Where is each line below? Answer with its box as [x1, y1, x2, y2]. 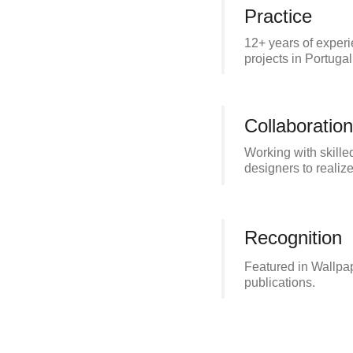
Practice [244, 6, 312, 27]
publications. [244, 276, 315, 289]
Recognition [244, 227, 342, 248]
